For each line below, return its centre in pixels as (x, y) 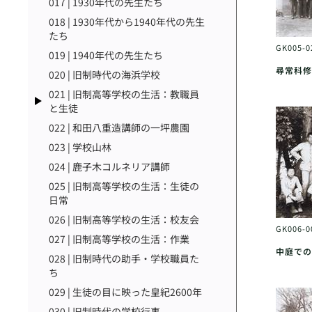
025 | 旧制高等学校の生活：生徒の (124, 186)
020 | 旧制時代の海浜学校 (104, 75)
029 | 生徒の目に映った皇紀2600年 (125, 292)
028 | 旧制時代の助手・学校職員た (124, 258)
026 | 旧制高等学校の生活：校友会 (124, 219)
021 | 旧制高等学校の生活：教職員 (124, 94)
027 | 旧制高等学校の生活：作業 (119, 239)
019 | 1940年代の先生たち (106, 55)
